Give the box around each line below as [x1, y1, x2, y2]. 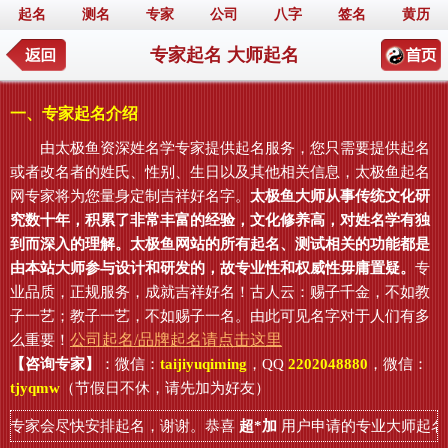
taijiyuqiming [160, 356, 247, 372]
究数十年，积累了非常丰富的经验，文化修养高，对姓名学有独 [10, 212, 430, 228]
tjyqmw [10, 380, 60, 396]
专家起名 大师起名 [149, 45, 299, 65]
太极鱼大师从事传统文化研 [250, 188, 430, 204]
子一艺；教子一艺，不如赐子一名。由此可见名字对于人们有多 [10, 308, 430, 324]
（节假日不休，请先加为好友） [60, 380, 304, 396]
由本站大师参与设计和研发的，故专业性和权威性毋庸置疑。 [10, 260, 415, 276]
